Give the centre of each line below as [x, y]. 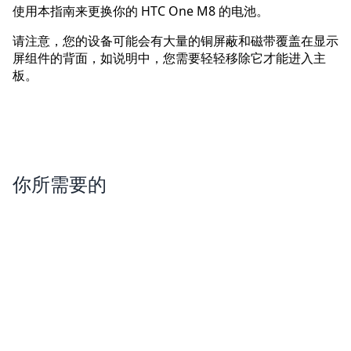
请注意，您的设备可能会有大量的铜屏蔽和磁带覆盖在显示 [175, 41]
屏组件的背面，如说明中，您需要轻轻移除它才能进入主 [169, 58]
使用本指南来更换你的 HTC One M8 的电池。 [141, 11]
